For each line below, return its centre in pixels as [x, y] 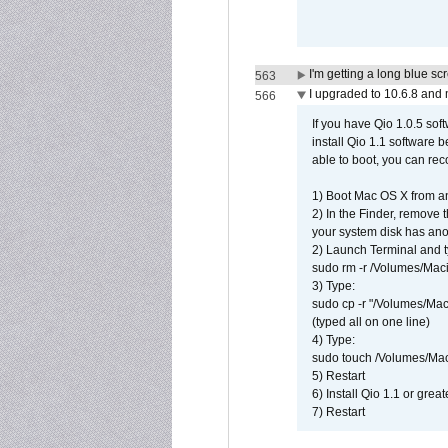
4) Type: [333, 340]
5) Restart [338, 376]
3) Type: [333, 286]
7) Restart [338, 412]
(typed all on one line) [371, 322]
